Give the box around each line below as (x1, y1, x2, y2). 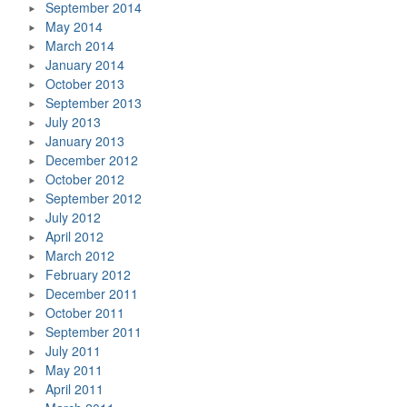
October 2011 (45, 303, 124, 322)
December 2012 (45, 151, 138, 169)
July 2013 (45, 113, 101, 131)
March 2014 (45, 36, 114, 55)
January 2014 (45, 55, 124, 74)
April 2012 (45, 227, 104, 245)
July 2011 (45, 342, 101, 360)
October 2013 (45, 74, 124, 93)
